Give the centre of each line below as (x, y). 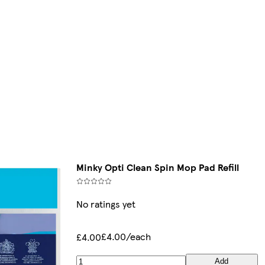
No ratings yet (106, 204)
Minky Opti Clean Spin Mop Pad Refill (157, 167)
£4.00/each (126, 237)
